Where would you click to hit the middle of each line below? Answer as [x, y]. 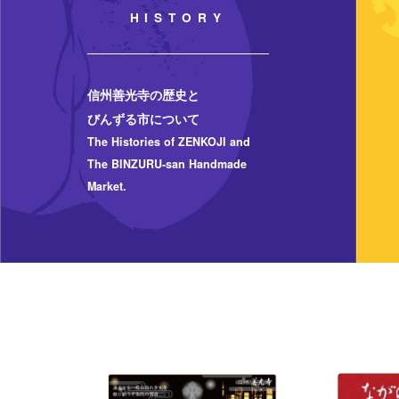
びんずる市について [143, 118]
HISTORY [178, 18]
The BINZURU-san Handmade [167, 163]
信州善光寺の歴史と [143, 94]
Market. [106, 186]
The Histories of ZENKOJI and [168, 141]
